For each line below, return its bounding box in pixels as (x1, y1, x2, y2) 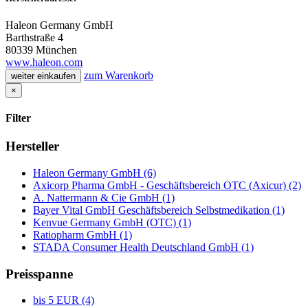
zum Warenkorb (84, 69, 153, 81)
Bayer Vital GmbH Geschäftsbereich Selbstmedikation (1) (33, 203, 285, 216)
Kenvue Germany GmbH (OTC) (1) (33, 216, 191, 228)
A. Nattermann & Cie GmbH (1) (33, 191, 175, 203)
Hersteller (5, 139, 59, 154)
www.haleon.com (5, 56, 82, 68)
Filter (5, 111, 31, 124)
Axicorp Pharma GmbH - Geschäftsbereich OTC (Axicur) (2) (33, 179, 301, 191)
